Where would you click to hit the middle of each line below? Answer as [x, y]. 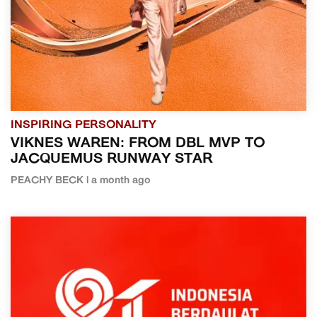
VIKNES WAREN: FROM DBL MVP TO [138, 144]
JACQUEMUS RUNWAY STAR [111, 160]
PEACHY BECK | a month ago [81, 181]
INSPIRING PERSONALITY [83, 126]
